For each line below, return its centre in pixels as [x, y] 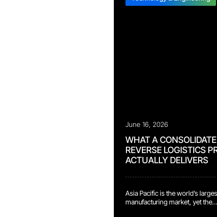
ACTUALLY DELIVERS [167, 160]
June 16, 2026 [147, 124]
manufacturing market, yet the [169, 202]
